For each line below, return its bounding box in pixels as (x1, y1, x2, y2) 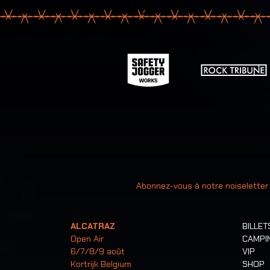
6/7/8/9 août (71, 246, 125, 257)
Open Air (71, 233, 104, 245)
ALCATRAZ (71, 221, 115, 232)
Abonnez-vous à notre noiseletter (136, 180, 268, 191)
